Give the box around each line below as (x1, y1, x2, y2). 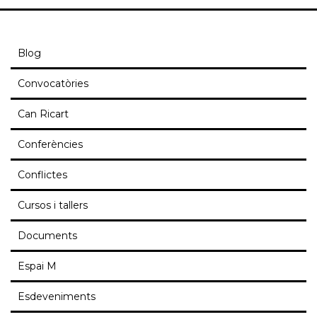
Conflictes (18, 168, 67, 182)
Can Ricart (18, 108, 69, 121)
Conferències (18, 138, 83, 151)
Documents (18, 229, 77, 243)
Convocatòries (18, 77, 88, 91)
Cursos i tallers (18, 199, 88, 212)
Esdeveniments (18, 290, 96, 304)
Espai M (18, 260, 57, 273)
